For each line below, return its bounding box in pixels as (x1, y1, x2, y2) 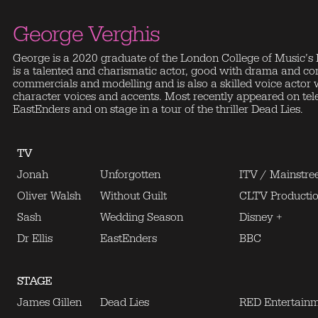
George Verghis (13, 20, 160, 49)
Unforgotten (100, 168, 160, 182)
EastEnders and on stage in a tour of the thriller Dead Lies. (13, 102, 303, 116)
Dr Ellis (17, 231, 55, 246)
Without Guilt (100, 189, 167, 203)
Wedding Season (100, 210, 186, 224)
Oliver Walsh (17, 189, 81, 203)
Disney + (239, 210, 283, 224)
